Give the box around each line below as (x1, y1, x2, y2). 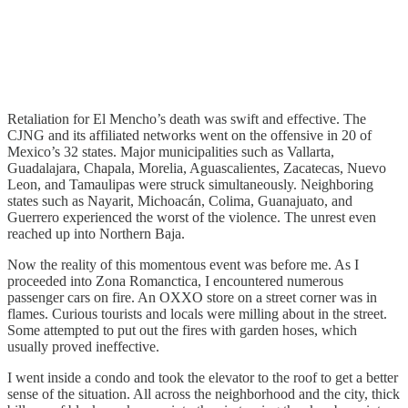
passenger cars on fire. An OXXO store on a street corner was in (7, 289, 377, 305)
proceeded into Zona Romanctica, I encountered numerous (7, 272, 343, 289)
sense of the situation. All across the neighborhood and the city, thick (7, 385, 400, 402)
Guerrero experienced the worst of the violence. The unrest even (7, 209, 376, 225)
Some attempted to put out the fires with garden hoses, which (7, 321, 357, 338)
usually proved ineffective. (7, 338, 159, 354)
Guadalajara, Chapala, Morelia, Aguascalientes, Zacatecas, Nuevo (7, 159, 386, 176)
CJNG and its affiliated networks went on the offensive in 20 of (7, 127, 372, 143)
